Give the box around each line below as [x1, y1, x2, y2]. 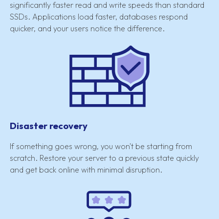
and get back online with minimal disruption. [10, 165, 162, 175]
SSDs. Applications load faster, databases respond [10, 11, 188, 22]
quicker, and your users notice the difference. [10, 23, 165, 33]
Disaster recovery [10, 119, 88, 131]
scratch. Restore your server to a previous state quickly [10, 153, 199, 163]
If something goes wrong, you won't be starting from [10, 141, 192, 152]
